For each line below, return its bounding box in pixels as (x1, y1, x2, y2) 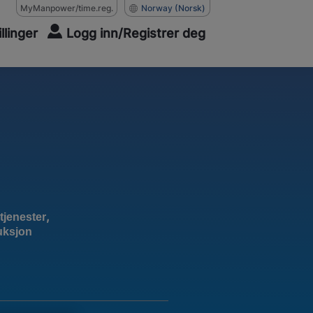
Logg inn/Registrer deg (66, 26, 205, 41)
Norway (141, 2, 173, 13)
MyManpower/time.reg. (20, 2, 113, 13)
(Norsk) (175, 2, 205, 13)
